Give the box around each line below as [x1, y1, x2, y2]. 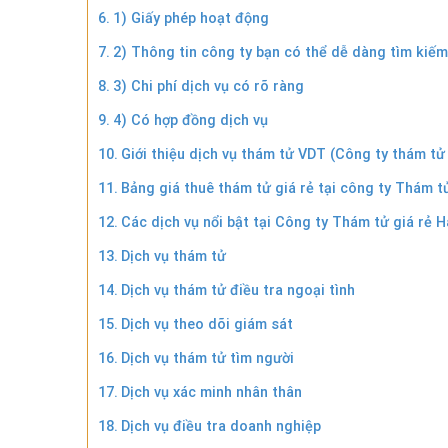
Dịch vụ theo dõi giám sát [120, 315, 293, 333]
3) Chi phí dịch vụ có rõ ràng [112, 77, 304, 95]
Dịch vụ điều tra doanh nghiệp [120, 417, 321, 435]
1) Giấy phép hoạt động [112, 9, 269, 27]
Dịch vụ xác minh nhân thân [120, 383, 302, 401]
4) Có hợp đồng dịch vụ [112, 111, 268, 129]
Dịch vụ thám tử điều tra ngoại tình [120, 281, 355, 299]
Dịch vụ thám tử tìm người [120, 349, 294, 367]
